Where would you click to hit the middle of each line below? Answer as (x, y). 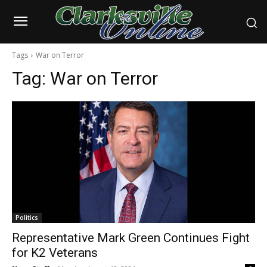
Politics (27, 218)
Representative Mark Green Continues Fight (131, 238)
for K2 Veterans (55, 253)
